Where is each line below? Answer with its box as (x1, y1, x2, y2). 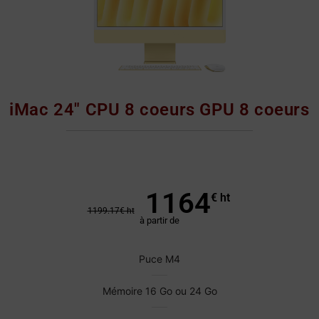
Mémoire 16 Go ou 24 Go (102, 285, 217, 298)
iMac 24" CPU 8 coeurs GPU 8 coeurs (9, 100, 310, 120)
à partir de (140, 215, 179, 226)
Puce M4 (139, 253, 180, 266)
